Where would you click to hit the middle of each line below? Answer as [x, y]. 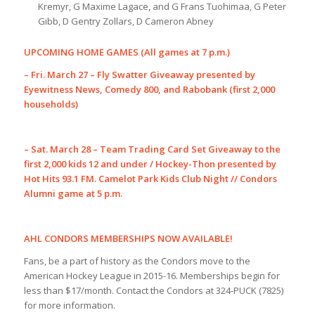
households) [51, 104]
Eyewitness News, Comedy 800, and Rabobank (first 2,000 [149, 90]
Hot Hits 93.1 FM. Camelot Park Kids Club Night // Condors [150, 179]
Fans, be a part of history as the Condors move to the [137, 261]
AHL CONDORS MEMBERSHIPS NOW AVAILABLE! [128, 239]
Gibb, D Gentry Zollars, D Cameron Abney [126, 21]
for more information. [69, 306]
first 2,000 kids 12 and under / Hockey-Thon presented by [150, 164]
